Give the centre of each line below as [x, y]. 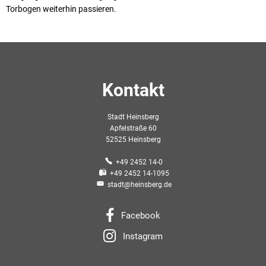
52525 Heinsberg [133, 139]
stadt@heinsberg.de [139, 184]
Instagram [142, 236]
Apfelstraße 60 [133, 128]
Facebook [140, 216]
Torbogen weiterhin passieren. [61, 9]
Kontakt [133, 90]
